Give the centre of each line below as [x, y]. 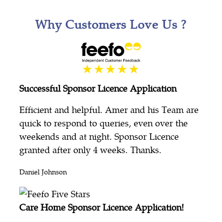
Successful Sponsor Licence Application [98, 88]
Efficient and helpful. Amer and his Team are [109, 110]
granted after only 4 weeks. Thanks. [90, 150]
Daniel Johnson [43, 172]
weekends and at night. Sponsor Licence [99, 136]
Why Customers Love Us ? [111, 24]
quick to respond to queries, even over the [104, 123]
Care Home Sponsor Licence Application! [102, 207]
